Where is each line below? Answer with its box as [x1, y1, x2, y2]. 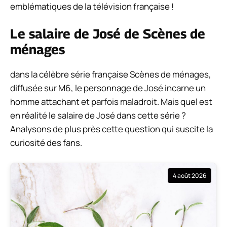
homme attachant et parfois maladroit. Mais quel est [10, 96, 212, 108]
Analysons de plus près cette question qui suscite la [10, 123, 213, 135]
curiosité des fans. [10, 137, 82, 149]
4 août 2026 [173, 171, 206, 180]
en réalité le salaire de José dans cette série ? [10, 109, 186, 122]
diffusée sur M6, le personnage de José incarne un [10, 82, 206, 94]
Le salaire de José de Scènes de [10, 26, 205, 42]
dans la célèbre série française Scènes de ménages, [10, 68, 211, 81]
